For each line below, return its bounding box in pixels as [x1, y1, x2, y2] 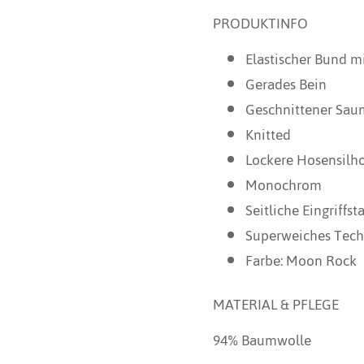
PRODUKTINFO [213, 9, 308, 37]
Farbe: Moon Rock [245, 246, 357, 275]
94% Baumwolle [213, 326, 311, 354]
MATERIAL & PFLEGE [213, 290, 339, 318]
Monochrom [245, 171, 322, 199]
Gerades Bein [245, 70, 327, 98]
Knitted [245, 120, 291, 149]
